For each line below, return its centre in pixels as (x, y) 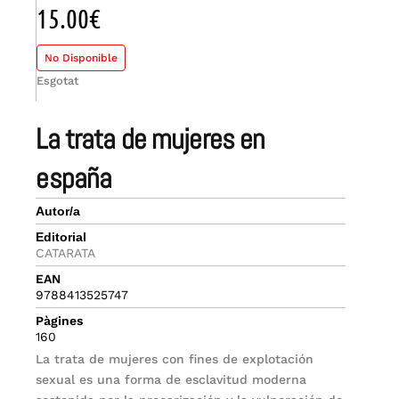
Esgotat (58, 81)
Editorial (61, 237)
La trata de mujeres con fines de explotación (175, 359)
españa (74, 179)
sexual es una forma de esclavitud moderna (171, 380)
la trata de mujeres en (41, 139)
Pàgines (60, 321)
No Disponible (81, 58)
